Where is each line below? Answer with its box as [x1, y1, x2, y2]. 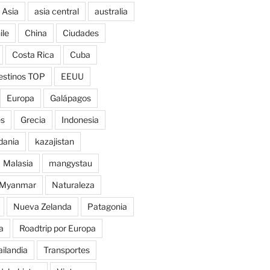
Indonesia [61, 115, 99, 125]
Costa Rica [11, 49, 54, 60]
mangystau [48, 158, 92, 169]
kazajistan [34, 136, 74, 147]
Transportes [43, 245, 90, 256]
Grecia [20, 115, 46, 125]
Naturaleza [51, 180, 95, 190]
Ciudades [62, 28, 99, 39]
